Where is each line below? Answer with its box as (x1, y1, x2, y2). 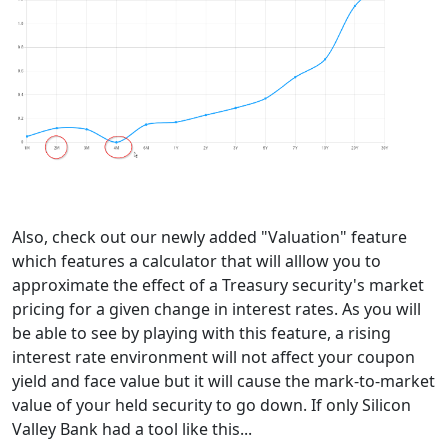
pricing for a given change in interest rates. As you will (12, 297, 421, 320)
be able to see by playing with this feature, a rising (12, 321, 391, 344)
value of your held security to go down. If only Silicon (12, 393, 411, 416)
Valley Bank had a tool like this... (12, 417, 252, 440)
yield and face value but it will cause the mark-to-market (12, 369, 435, 392)
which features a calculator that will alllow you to (12, 249, 381, 272)
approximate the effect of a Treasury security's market (12, 273, 424, 296)
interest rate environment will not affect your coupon (12, 345, 415, 368)
